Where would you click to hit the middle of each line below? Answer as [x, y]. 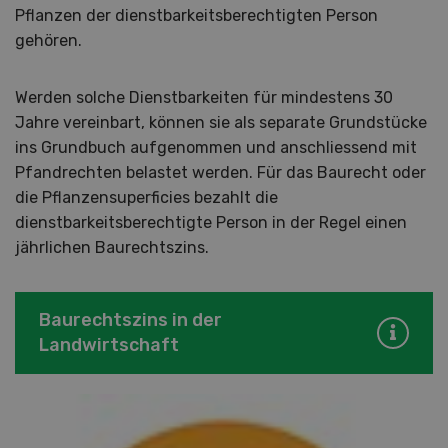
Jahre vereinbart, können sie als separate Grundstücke [221, 123]
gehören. [48, 41]
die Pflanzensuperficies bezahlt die [146, 198]
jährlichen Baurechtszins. [112, 248]
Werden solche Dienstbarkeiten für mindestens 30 [204, 98]
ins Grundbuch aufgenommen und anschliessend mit [216, 148]
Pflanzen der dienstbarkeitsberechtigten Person [196, 16]
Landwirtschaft [109, 345]
